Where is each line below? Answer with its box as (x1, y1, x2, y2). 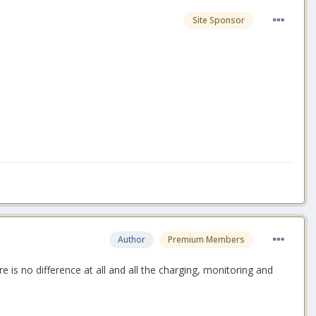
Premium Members (168, 233, 245, 245)
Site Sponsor (193, 14, 245, 27)
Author (118, 233, 145, 245)
